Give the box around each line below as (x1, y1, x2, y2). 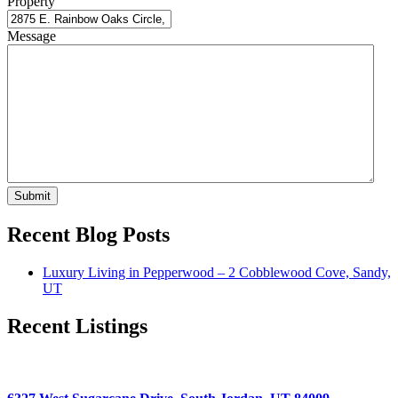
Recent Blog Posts (7, 223, 170, 246)
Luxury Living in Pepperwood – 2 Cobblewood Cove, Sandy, (43, 264, 391, 280)
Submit (14, 189, 51, 203)
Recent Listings (7, 314, 147, 338)
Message (7, 28, 56, 44)
